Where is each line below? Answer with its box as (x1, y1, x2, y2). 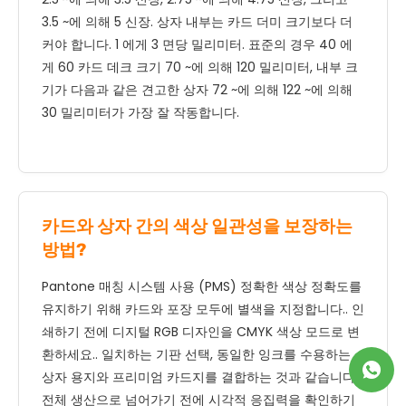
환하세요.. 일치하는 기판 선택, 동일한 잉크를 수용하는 (42, 345, 351, 364)
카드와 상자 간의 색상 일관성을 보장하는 (42, 216, 353, 237)
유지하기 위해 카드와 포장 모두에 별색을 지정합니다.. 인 (42, 300, 364, 319)
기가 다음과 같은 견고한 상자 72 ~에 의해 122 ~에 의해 (42, 81, 353, 100)
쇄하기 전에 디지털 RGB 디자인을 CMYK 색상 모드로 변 (42, 323, 360, 342)
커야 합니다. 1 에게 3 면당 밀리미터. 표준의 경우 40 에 (42, 35, 353, 54)
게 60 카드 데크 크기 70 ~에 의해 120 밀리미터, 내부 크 (42, 58, 358, 77)
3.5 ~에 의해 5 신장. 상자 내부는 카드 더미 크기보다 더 (42, 13, 353, 32)
